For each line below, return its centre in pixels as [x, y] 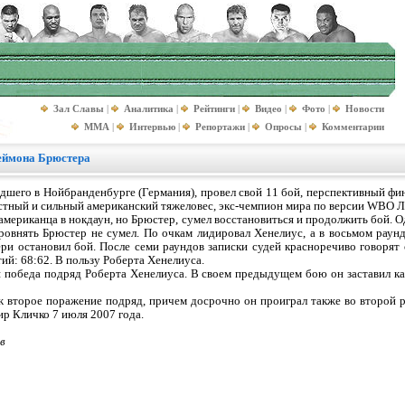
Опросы [283, 127]
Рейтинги [214, 108]
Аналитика [149, 108]
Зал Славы [79, 108]
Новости [365, 108]
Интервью [152, 127]
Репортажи [220, 127]
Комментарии [353, 127]
